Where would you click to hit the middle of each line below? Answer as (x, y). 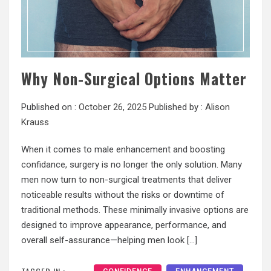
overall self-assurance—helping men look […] (109, 240)
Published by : (176, 107)
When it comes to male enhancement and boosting (123, 149)
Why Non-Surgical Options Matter (134, 78)
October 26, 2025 (113, 107)
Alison (217, 107)
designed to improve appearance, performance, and (124, 225)
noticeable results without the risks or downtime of (123, 194)
